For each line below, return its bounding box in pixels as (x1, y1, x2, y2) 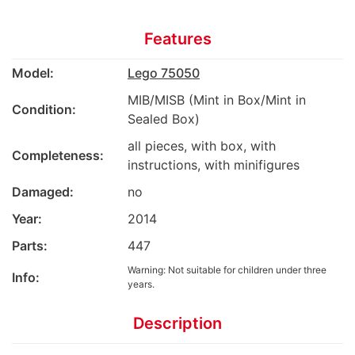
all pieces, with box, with (128, 137, 276, 154)
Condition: (12, 101, 76, 117)
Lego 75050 (128, 64, 200, 81)
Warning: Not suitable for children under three (128, 263, 326, 276)
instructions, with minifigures (128, 156, 300, 173)
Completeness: (12, 147, 104, 163)
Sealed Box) (128, 110, 200, 127)
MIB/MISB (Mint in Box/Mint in (128, 91, 306, 108)
